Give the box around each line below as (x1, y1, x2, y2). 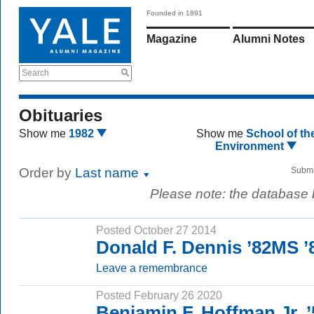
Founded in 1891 (146, 9, 203, 17)
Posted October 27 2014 (96, 224, 217, 236)
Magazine (146, 33, 197, 45)
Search (22, 68, 49, 78)
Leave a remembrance (96, 261, 207, 274)
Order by (19, 165, 75, 180)
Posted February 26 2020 (96, 289, 222, 301)
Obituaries (19, 106, 102, 125)
